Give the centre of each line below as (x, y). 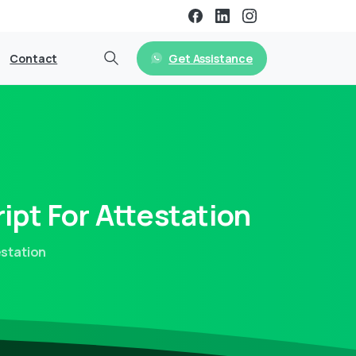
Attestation (173, 215)
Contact (34, 58)
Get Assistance (211, 58)
